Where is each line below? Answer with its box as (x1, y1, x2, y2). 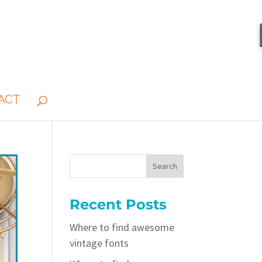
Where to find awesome (70, 220, 175, 234)
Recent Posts (70, 196, 167, 213)
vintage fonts (70, 236, 129, 250)
